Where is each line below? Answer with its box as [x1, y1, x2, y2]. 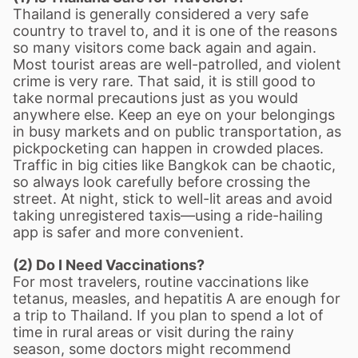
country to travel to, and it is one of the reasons [13, 22, 337, 39]
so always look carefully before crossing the [13, 173, 310, 190]
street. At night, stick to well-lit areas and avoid [13, 190, 332, 207]
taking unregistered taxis [13, 207, 181, 224]
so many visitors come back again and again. [13, 39, 316, 56]
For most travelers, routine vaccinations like [13, 273, 308, 290]
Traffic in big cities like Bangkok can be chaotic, [13, 157, 336, 173]
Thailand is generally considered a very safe [13, 6, 308, 22]
